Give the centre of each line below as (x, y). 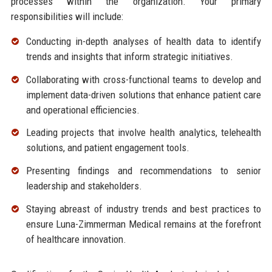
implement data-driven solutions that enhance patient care (144, 94)
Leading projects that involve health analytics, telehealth (144, 133)
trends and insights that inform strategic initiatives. (129, 56)
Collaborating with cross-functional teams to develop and (144, 79)
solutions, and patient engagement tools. (107, 148)
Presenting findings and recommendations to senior (144, 171)
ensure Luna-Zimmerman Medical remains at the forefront (144, 224)
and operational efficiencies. (83, 110)
